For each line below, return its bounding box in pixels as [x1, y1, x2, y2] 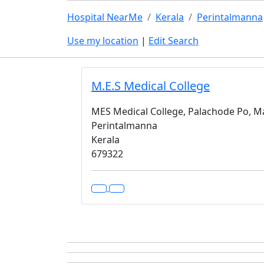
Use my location [67, 34, 138, 47]
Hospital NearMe [67, 11, 143, 24]
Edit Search [148, 34, 199, 47]
